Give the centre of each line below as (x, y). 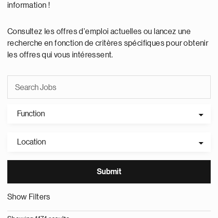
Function (31, 114)
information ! (29, 5)
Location (31, 142)
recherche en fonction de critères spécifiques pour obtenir (108, 43)
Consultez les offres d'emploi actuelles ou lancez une (99, 32)
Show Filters (29, 197)
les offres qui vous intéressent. (60, 55)
